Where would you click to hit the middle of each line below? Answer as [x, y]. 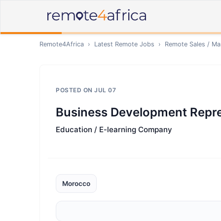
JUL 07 [105, 90]
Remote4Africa [62, 44]
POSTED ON [75, 90]
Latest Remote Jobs [124, 44]
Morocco [76, 184]
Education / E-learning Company [114, 129]
